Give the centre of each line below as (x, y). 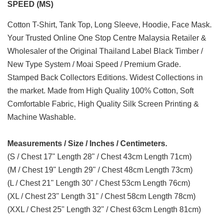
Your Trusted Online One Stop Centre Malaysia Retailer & (107, 38)
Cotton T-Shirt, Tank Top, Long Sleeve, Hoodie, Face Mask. (109, 24)
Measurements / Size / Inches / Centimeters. (87, 143)
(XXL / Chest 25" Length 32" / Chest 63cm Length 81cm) (104, 209)
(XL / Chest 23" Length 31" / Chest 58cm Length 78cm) (101, 196)
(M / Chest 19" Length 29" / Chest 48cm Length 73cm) (100, 170)
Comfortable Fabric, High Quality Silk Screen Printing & (103, 104)
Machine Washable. (42, 117)
